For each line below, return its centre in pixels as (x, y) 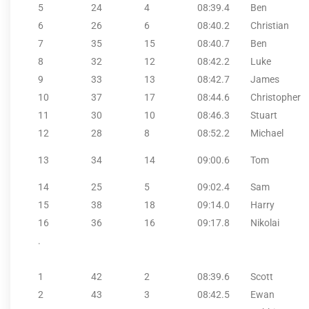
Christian (270, 25)
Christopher (276, 97)
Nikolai (265, 222)
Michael (267, 133)
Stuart (264, 115)
